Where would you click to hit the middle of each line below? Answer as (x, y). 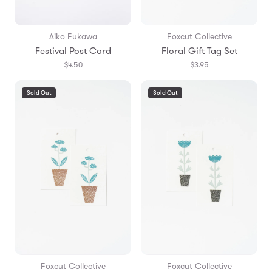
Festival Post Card (73, 51)
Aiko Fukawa (73, 36)
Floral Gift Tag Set (199, 51)
